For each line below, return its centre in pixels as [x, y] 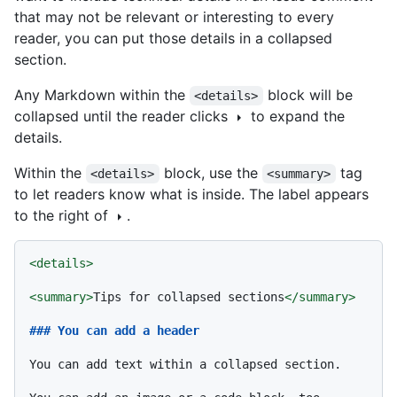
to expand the [296, 117]
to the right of [63, 216]
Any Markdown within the [102, 95]
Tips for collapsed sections [189, 297]
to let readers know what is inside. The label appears [191, 195]
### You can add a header [114, 331]
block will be [310, 95]
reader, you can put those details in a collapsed [173, 39]
